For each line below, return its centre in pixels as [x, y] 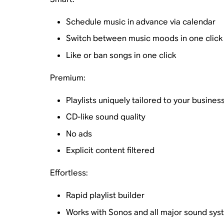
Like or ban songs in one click [121, 55]
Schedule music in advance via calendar [140, 21]
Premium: [67, 77]
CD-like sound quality [105, 117]
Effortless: [69, 173]
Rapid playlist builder [105, 195]
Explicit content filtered [110, 150]
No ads [79, 133]
